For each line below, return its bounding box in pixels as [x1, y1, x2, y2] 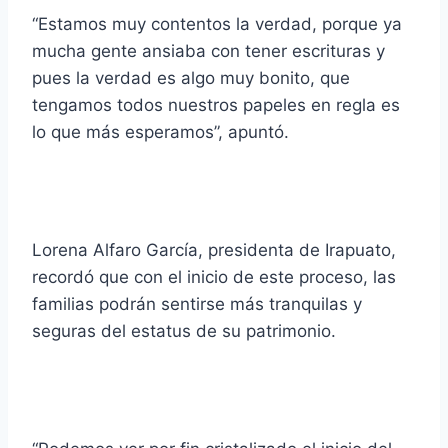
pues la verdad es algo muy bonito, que [32, 68, 350, 89]
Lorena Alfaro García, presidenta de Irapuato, [32, 240, 396, 261]
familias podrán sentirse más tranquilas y [32, 294, 362, 315]
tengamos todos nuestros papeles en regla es [32, 95, 400, 116]
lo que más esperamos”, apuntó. [32, 122, 289, 143]
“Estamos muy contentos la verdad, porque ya [32, 14, 402, 35]
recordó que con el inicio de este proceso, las [32, 267, 396, 288]
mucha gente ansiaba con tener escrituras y [32, 41, 385, 62]
